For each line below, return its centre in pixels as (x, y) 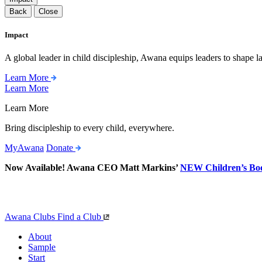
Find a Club (79, 217)
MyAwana (24, 148)
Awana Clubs (30, 217)
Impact (16, 35)
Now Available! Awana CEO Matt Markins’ (92, 168)
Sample (42, 247)
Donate (61, 148)
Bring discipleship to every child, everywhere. (89, 128)
